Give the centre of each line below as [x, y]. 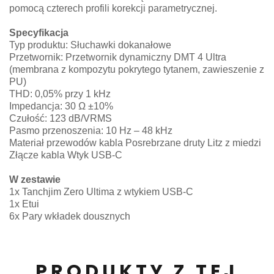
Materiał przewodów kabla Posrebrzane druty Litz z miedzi [135, 143]
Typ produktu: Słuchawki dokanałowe [90, 45]
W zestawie [35, 180]
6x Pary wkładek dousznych [70, 217]
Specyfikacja [39, 33]
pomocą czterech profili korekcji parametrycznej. [113, 9]
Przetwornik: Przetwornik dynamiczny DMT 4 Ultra [118, 57]
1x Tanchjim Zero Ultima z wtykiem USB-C [102, 192]
